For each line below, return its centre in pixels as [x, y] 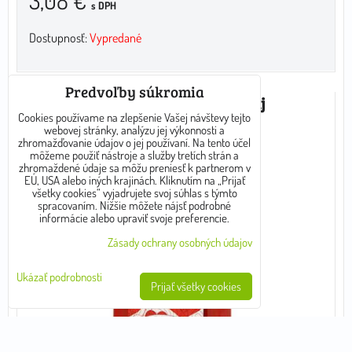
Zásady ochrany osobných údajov [180, 242]
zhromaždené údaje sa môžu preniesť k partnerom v [134, 168]
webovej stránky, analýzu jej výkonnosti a [134, 130]
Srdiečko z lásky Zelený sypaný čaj [145, 104]
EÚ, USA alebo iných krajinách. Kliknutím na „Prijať [134, 180]
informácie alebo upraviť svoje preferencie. [134, 218]
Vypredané [115, 38]
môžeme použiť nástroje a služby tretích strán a [134, 155]
